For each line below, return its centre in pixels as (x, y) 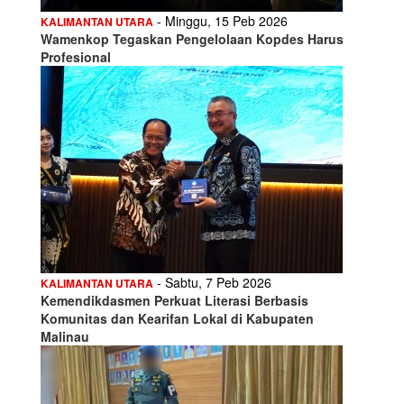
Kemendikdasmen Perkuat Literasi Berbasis (174, 300)
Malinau (65, 336)
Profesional (76, 56)
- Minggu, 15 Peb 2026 (220, 20)
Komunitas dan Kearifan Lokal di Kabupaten (177, 318)
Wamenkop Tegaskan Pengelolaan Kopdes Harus (192, 38)
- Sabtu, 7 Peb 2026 (212, 282)
